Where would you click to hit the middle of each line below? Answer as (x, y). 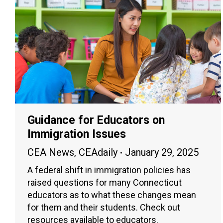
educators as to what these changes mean (112, 195)
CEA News (51, 153)
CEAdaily (98, 153)
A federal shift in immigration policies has (109, 170)
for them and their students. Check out (104, 208)
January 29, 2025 (162, 153)
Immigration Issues (77, 134)
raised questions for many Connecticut (105, 183)
